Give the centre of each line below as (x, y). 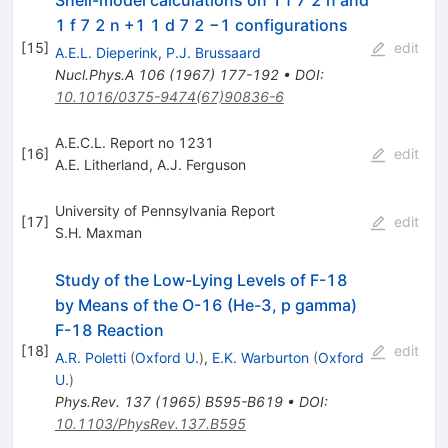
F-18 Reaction (109, 329)
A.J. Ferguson (201, 164)
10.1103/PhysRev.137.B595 (150, 423)
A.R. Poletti (90, 357)
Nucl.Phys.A (94, 74)
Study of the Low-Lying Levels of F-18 (201, 279)
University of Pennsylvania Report (164, 210)
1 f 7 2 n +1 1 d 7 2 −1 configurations (201, 24)
